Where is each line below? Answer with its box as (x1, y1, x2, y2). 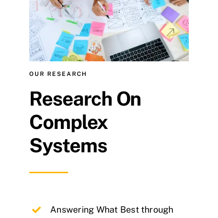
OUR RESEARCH (29, 70, 87, 77)
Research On (29, 87, 141, 110)
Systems (29, 133, 107, 157)
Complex (29, 110, 108, 133)
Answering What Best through (50, 204, 174, 215)
